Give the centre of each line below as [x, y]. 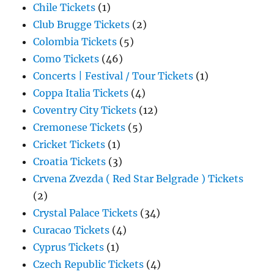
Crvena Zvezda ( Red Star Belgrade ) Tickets [139, 179]
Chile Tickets [65, 8]
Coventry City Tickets [85, 110]
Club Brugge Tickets [82, 25]
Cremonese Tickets [80, 128]
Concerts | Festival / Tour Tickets [113, 76]
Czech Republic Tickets [89, 265]
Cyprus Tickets [69, 247]
